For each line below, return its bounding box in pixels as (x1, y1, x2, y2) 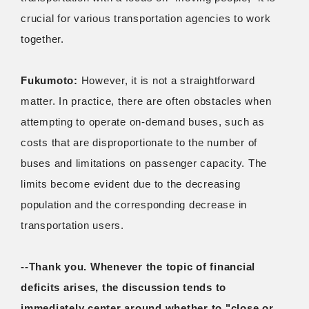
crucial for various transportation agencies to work (21, 12, 271, 24)
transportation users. (21, 219, 124, 231)
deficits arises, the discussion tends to (21, 281, 226, 293)
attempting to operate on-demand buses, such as (21, 115, 265, 128)
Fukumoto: (21, 74, 78, 86)
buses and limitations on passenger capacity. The (21, 157, 267, 169)
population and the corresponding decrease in (21, 198, 247, 210)
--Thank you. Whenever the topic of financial (21, 260, 255, 272)
